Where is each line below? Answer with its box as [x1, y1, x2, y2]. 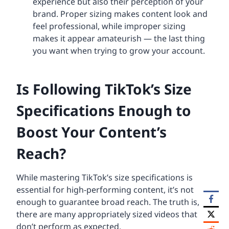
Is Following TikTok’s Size [16, 79, 192, 99]
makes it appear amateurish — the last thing [33, 32, 205, 44]
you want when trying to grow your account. [33, 44, 205, 56]
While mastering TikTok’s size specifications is [16, 171, 193, 183]
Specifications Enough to [16, 100, 191, 120]
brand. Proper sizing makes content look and [33, 8, 208, 19]
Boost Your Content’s [16, 122, 167, 142]
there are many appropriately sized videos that [16, 208, 197, 220]
